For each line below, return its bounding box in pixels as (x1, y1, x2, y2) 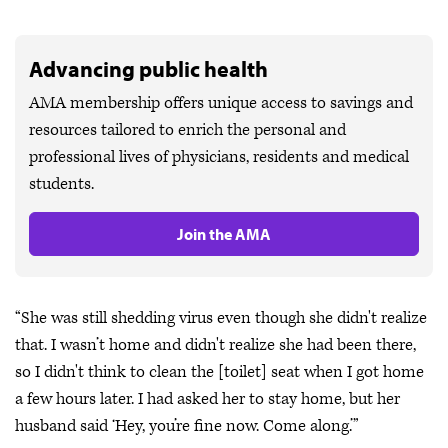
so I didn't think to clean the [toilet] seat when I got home (15, 360, 424, 383)
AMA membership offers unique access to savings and (29, 91, 413, 114)
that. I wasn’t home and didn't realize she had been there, (15, 333, 416, 356)
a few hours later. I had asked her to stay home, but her (15, 387, 400, 410)
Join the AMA (177, 223, 271, 244)
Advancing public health (29, 54, 268, 83)
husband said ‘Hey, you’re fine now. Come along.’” (15, 414, 359, 437)
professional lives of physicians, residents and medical (29, 145, 409, 168)
